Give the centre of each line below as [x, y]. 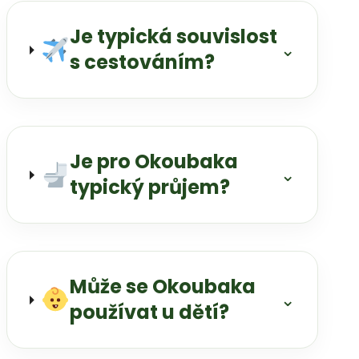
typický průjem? [150, 188]
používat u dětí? [150, 313]
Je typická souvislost [173, 37]
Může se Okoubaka [163, 287]
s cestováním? [142, 63]
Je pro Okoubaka [154, 162]
